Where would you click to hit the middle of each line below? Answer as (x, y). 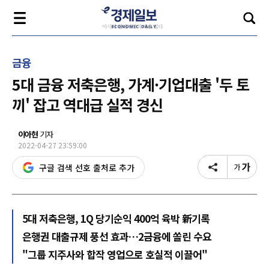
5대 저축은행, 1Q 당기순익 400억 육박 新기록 (116, 218)
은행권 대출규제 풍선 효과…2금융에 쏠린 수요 (117, 236)
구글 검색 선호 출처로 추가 (87, 168)
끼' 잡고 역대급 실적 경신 (87, 104)
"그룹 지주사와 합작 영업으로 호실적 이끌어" (115, 254)
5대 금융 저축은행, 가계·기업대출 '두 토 (131, 84)
